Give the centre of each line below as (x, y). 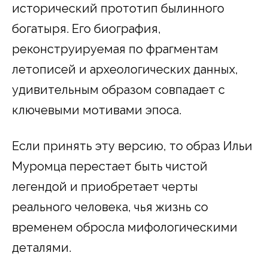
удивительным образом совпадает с (118, 90)
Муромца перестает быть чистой (110, 167)
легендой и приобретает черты (105, 187)
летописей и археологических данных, (125, 70)
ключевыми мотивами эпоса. (97, 110)
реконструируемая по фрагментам (115, 49)
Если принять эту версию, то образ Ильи (132, 146)
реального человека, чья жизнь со (110, 207)
